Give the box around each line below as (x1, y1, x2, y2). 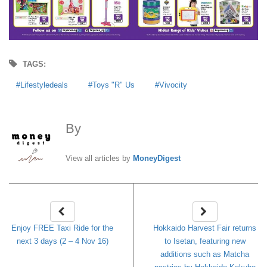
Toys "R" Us (92, 80, 135, 89)
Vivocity (159, 80, 187, 89)
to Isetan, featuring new (164, 236, 246, 246)
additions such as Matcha (160, 249, 249, 259)
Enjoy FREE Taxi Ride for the (11, 223, 113, 232)
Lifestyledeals (20, 80, 68, 89)
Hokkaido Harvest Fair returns (153, 223, 256, 232)
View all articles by (65, 153, 133, 163)
